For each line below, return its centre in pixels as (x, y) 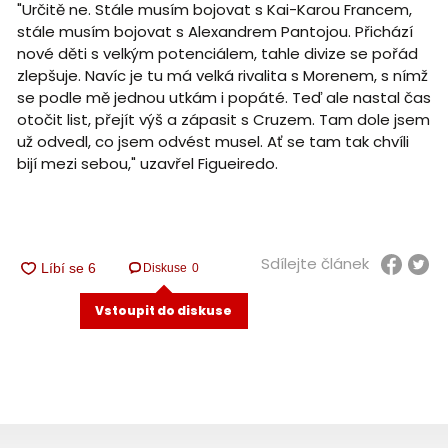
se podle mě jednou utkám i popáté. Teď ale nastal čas (223, 97)
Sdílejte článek (314, 264)
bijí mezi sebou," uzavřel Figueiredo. (147, 163)
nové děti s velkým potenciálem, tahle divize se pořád (217, 53)
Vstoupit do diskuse (164, 311)
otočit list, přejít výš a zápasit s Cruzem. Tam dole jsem (223, 119)
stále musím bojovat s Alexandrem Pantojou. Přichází (214, 31)
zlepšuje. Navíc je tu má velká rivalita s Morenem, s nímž (222, 75)
